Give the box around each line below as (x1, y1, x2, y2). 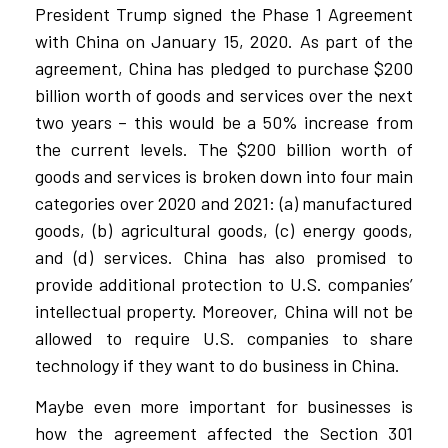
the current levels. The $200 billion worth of (35, 137, 413, 160)
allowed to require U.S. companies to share (35, 326, 413, 349)
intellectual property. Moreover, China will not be (35, 299, 413, 322)
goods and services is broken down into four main (35, 164, 413, 187)
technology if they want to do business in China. (35, 353, 400, 376)
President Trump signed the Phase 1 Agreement (35, 2, 413, 25)
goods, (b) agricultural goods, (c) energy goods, (35, 218, 413, 241)
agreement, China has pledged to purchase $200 (35, 56, 413, 79)
